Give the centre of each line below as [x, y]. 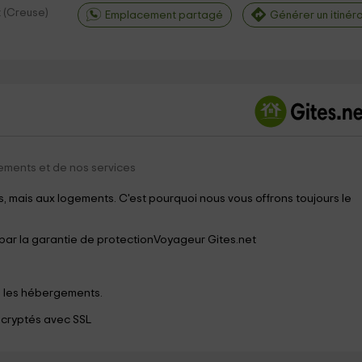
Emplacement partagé [164, 15]
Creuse [25, 13]
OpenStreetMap [301, 135]
